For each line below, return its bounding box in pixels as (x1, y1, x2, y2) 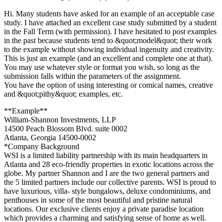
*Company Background (4, 142, 79, 151)
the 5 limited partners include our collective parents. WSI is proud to (4, 177, 216, 186)
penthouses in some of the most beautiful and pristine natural (4, 195, 192, 204)
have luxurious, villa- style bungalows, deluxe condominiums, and (4, 186, 211, 195)
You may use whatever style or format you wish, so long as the (4, 62, 200, 71)
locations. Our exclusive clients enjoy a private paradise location (4, 204, 204, 213)
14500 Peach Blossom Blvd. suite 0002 (4, 124, 127, 133)
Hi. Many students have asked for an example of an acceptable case (4, 9, 215, 18)
